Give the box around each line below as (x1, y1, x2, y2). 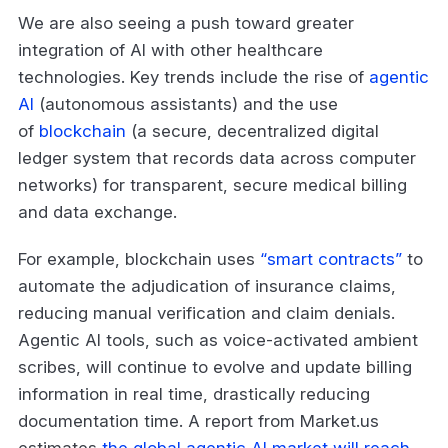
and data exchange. (18, 201, 187, 222)
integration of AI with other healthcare (18, 39, 323, 60)
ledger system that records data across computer (18, 147, 416, 168)
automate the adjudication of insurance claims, (18, 275, 396, 296)
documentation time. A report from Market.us (18, 410, 379, 431)
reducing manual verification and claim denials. (18, 302, 395, 323)
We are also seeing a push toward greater (18, 12, 354, 33)
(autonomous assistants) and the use (34, 93, 338, 114)
